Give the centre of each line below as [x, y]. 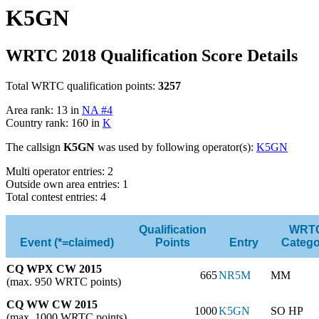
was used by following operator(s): [176, 147]
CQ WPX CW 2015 [54, 268]
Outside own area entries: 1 [67, 184]
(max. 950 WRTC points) [64, 281]
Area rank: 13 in [44, 110]
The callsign [35, 147]
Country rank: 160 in [54, 122]
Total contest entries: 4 [56, 197]
